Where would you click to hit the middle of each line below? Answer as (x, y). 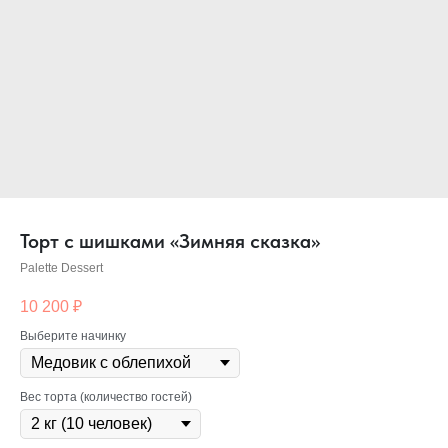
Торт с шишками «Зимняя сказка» (170, 241)
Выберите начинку (73, 336)
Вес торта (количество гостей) (106, 397)
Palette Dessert (61, 268)
